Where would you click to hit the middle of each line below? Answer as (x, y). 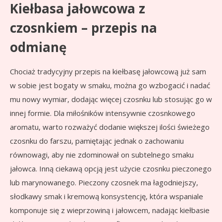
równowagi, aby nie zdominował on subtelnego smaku (102, 155)
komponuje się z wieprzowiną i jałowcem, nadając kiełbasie (110, 210)
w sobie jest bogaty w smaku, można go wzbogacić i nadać (110, 85)
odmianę (38, 47)
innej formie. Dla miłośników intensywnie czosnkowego (103, 113)
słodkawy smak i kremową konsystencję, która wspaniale (107, 196)
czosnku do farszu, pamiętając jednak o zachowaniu (97, 141)
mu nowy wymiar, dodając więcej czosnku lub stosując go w (111, 99)
